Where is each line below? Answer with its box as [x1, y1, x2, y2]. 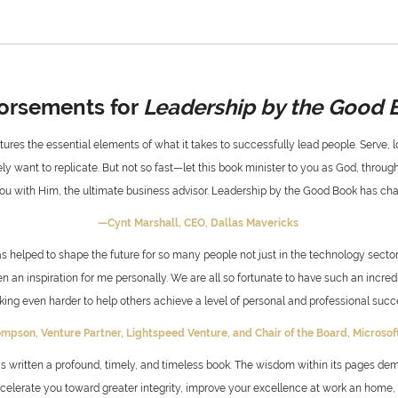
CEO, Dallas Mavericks [183, 216, 301, 229]
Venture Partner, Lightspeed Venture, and [41, 326, 255, 339]
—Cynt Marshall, [97, 216, 184, 229]
